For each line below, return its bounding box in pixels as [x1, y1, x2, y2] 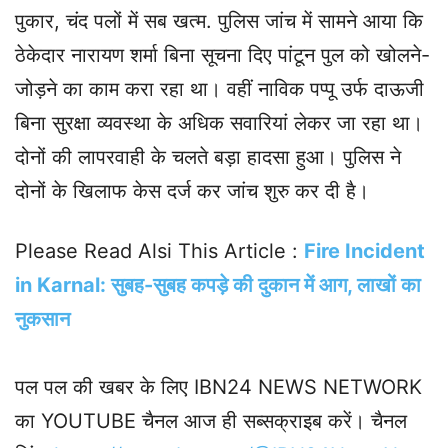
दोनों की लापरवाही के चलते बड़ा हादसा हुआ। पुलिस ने [15, 145, 401, 170]
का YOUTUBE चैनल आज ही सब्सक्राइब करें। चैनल [15, 409, 407, 434]
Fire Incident [304, 239, 425, 264]
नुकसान [15, 307, 70, 332]
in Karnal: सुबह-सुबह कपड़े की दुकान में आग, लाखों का [15, 273, 421, 298]
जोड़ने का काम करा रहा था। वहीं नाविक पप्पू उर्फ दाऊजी [15, 77, 424, 102]
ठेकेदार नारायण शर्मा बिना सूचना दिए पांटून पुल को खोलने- [15, 43, 430, 68]
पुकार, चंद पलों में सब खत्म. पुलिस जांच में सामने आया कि [15, 9, 423, 34]
